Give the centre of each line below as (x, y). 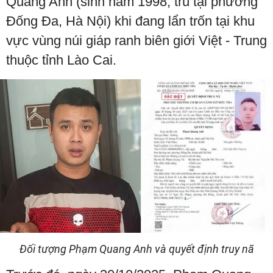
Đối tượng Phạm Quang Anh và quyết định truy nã (136, 249)
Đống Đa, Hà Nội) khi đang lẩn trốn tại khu (130, 21)
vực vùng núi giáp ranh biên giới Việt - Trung (136, 41)
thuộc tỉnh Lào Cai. (61, 60)
